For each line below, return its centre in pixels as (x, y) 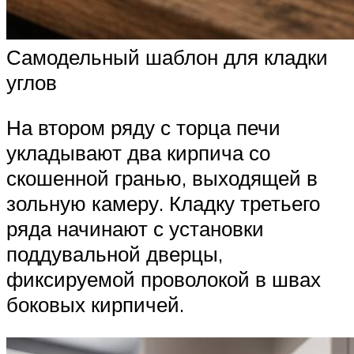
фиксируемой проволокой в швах (164, 279)
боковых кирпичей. (95, 305)
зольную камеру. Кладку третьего (163, 203)
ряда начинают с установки (135, 229)
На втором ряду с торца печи (143, 128)
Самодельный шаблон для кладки (167, 56)
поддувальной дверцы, (115, 254)
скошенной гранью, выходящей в (162, 178)
